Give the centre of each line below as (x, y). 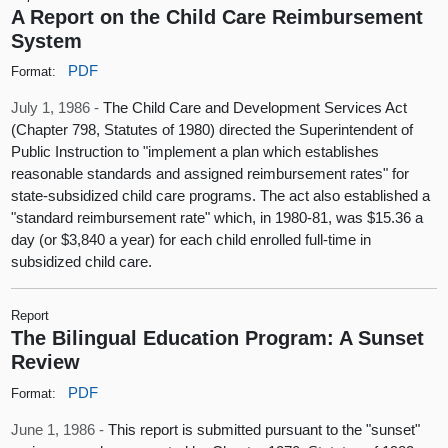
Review (46, 362)
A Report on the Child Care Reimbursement (217, 16)
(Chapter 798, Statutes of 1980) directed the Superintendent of (212, 130)
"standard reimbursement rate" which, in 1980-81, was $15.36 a (217, 218)
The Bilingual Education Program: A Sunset (218, 338)
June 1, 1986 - (60, 429)
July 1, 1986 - (57, 108)
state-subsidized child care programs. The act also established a (221, 196)
